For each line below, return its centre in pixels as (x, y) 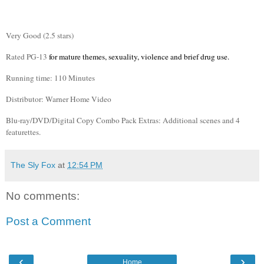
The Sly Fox (33, 165)
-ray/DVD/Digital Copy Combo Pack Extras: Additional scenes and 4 (129, 120)
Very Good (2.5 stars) (40, 36)
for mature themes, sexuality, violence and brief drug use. (138, 57)
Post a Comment (48, 222)
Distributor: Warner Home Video (59, 99)
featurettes (22, 132)
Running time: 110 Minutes (50, 78)
